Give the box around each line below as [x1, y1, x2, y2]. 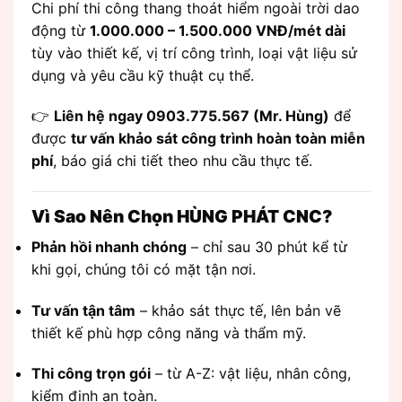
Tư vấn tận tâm [31, 301, 135, 319]
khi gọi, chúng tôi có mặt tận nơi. [31, 259, 256, 278]
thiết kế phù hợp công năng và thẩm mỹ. [31, 323, 306, 342]
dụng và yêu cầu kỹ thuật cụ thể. [31, 66, 254, 84]
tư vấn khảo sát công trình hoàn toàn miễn [71, 129, 365, 148]
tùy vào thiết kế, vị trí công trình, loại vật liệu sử [31, 43, 357, 62]
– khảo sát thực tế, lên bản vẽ [135, 301, 341, 319]
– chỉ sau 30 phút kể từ [187, 237, 347, 256]
